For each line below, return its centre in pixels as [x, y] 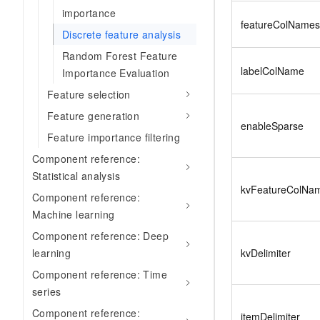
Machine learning [74, 214]
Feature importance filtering [114, 137]
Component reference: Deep [100, 236]
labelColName [272, 70]
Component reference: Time [100, 274]
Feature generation [94, 116]
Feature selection [89, 94]
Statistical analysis [76, 176]
